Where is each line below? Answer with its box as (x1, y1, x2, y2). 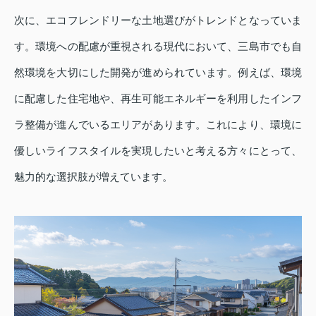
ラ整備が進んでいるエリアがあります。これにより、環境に (14, 119, 302, 131)
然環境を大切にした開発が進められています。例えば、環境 (14, 66, 302, 79)
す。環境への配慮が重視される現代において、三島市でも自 (14, 40, 302, 53)
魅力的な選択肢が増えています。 (14, 171, 173, 183)
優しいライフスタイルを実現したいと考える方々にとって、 (14, 145, 302, 157)
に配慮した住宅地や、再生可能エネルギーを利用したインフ (14, 92, 302, 105)
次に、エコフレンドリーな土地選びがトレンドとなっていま (14, 14, 302, 27)
